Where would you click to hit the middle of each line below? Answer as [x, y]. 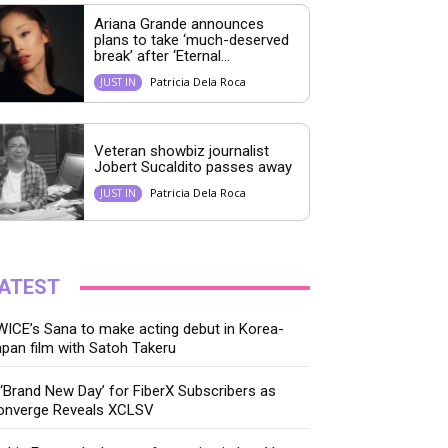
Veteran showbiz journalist [181, 150]
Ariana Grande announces [178, 23]
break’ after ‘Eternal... [161, 55]
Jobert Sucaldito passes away [192, 166]
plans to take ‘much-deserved [191, 39]
